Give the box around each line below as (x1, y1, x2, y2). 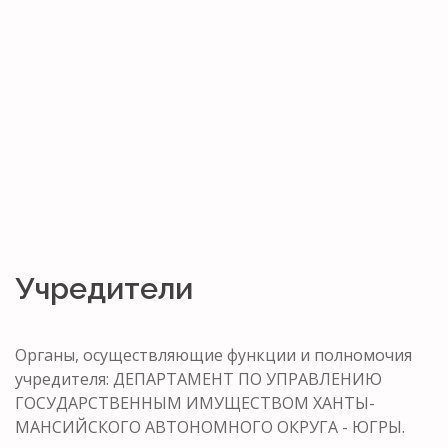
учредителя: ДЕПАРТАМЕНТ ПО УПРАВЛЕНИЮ (15, 367, 382, 390)
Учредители (15, 270, 193, 306)
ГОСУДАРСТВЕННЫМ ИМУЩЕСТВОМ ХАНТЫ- (15, 391, 375, 414)
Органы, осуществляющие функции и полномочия (15, 343, 412, 366)
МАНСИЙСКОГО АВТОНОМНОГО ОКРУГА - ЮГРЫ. (15, 415, 405, 438)
